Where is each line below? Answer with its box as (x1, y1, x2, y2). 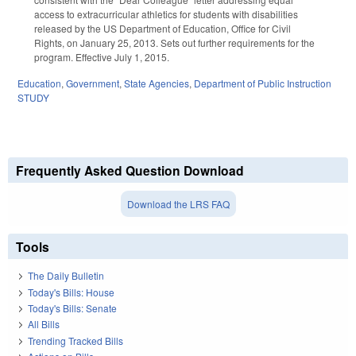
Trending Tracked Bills (28, 333, 123, 347)
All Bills (28, 317, 60, 331)
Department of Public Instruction (194, 75, 331, 90)
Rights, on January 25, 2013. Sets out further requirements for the (34, 36, 315, 50)
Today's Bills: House (28, 284, 114, 299)
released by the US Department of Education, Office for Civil (34, 21, 291, 36)
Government (66, 75, 119, 90)
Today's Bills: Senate (28, 301, 117, 315)
